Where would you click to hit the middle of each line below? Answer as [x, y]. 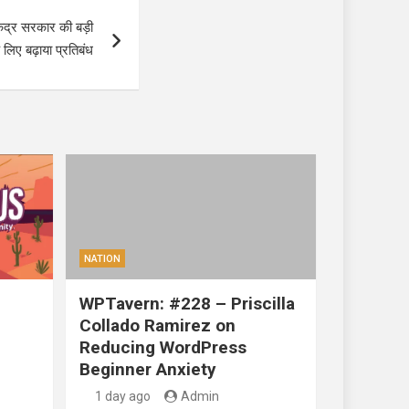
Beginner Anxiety [147, 369]
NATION [102, 258]
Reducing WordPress [163, 347]
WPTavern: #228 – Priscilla [187, 303]
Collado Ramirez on [157, 325]
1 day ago [123, 396]
